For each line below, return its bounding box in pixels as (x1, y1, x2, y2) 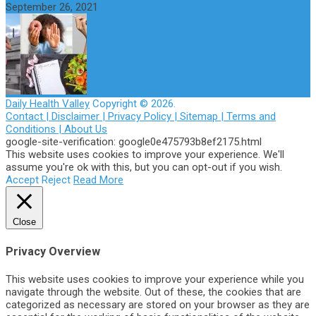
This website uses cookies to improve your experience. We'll (6, 148, 284, 162)
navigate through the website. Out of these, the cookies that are (6, 285, 301, 298)
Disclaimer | (51, 110, 108, 123)
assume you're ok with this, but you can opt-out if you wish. (6, 161, 282, 174)
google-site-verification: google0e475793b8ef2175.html (6, 135, 262, 149)
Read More (73, 174, 123, 187)
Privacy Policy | (108, 110, 180, 123)
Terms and (226, 110, 276, 123)
